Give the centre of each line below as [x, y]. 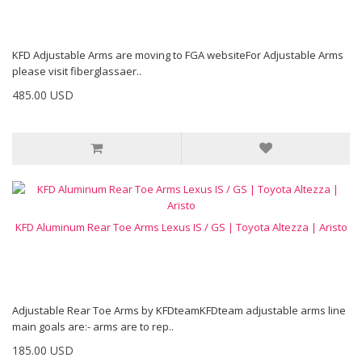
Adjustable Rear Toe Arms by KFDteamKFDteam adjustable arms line [179, 310]
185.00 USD [43, 350]
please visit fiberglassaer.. [77, 71]
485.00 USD [43, 95]
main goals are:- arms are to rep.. [93, 326]
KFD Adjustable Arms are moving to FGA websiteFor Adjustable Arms [178, 55]
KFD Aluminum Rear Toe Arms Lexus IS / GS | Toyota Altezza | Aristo [181, 227]
